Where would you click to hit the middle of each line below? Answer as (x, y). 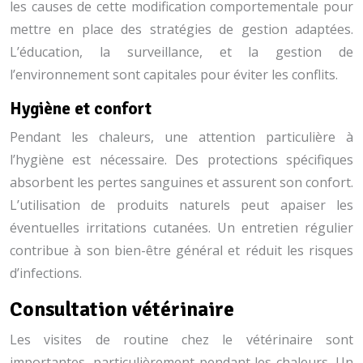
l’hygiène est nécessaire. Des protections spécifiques (181, 160)
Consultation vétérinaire (122, 309)
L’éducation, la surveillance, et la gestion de (181, 52)
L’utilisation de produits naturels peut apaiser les (181, 205)
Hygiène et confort (81, 109)
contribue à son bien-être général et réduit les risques (181, 250)
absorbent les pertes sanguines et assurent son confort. (181, 182)
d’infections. (46, 273)
